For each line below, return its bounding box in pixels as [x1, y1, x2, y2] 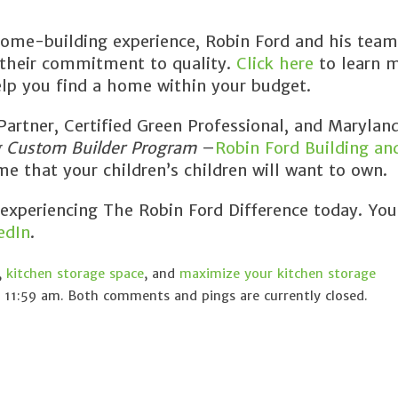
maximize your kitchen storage [179, 266, 376, 282]
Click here [231, 53, 314, 74]
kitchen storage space [6, 266, 144, 282]
